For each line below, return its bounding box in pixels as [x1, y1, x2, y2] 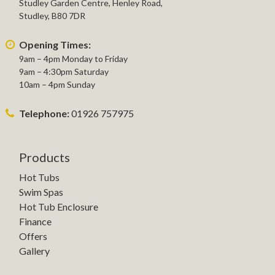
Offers [19, 230, 47, 242]
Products [19, 149, 70, 165]
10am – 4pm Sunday [19, 79, 95, 90]
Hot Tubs [19, 171, 60, 183]
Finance [19, 215, 52, 227]
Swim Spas [19, 185, 63, 198]
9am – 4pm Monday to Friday [19, 53, 128, 64]
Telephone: [19, 107, 69, 120]
